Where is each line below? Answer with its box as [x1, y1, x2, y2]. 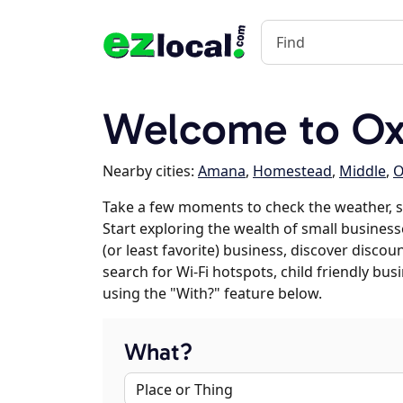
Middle [339, 161, 386, 181]
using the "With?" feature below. [103, 283, 322, 303]
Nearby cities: [103, 161, 198, 181]
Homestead [253, 161, 332, 181]
